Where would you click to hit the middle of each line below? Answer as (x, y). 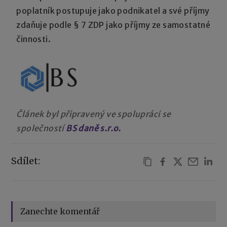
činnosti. (34, 39)
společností (40, 128)
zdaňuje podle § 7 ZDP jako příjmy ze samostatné (113, 25)
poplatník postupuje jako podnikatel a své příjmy (113, 10)
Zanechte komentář (60, 211)
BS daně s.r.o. (93, 128)
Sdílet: (26, 161)
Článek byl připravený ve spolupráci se (94, 114)
